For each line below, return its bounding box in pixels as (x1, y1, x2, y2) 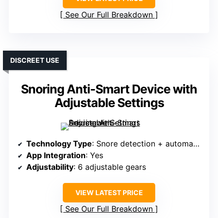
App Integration (26, 150, 86, 161)
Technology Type (26, 139, 92, 149)
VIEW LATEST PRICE (75, 188, 143, 197)
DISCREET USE (10, 56, 59, 65)
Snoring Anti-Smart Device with (21, 82, 197, 97)
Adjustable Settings (54, 95, 164, 110)
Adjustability (26, 162, 73, 172)
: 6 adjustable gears (73, 162, 146, 172)
